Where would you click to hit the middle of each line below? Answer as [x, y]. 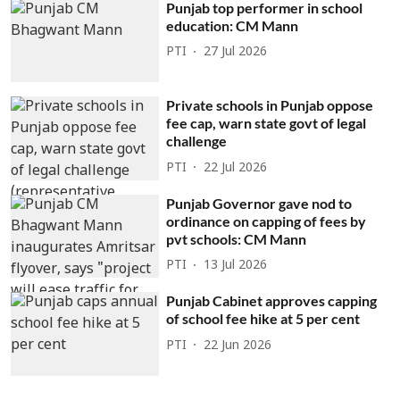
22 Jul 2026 [236, 168]
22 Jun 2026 [238, 346]
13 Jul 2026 [236, 266]
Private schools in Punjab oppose [270, 105]
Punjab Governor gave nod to [259, 203]
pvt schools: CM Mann [237, 238]
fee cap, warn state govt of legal [267, 123]
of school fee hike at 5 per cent [263, 319]
